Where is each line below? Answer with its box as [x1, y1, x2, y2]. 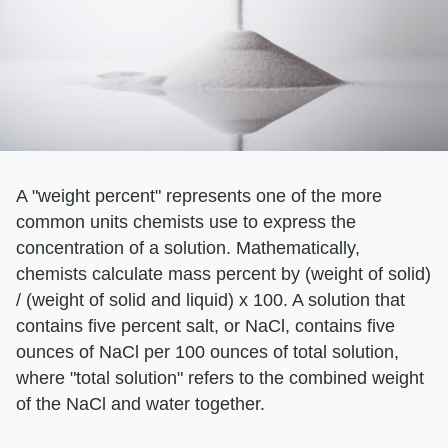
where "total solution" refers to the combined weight [16, 368, 424, 389]
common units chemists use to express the [16, 212, 356, 233]
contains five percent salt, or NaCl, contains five [16, 316, 395, 337]
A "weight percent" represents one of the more [16, 186, 382, 207]
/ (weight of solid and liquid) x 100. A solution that [16, 290, 405, 311]
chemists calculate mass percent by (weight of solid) [16, 264, 431, 285]
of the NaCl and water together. [16, 394, 265, 415]
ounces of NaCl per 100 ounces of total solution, [16, 342, 399, 363]
